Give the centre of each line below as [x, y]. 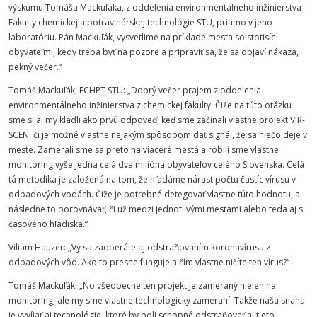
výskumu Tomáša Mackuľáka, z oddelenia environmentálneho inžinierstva [155, 7]
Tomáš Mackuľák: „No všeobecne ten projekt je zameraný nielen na [142, 286]
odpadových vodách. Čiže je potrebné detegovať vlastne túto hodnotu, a [154, 194]
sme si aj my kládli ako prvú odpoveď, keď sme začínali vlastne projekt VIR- [157, 120]
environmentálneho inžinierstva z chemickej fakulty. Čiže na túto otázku [150, 105]
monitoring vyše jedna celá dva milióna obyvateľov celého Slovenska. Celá [156, 165]
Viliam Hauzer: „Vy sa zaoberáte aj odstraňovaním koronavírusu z [139, 247]
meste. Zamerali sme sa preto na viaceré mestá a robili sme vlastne [144, 150]
